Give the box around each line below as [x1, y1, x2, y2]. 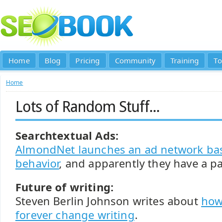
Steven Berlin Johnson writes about [15, 194, 201, 208]
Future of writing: [15, 180, 114, 194]
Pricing [75, 55, 100, 65]
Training [170, 55, 199, 65]
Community [114, 55, 156, 65]
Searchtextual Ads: [15, 128, 119, 143]
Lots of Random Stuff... [15, 98, 160, 115]
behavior [15, 156, 59, 170]
